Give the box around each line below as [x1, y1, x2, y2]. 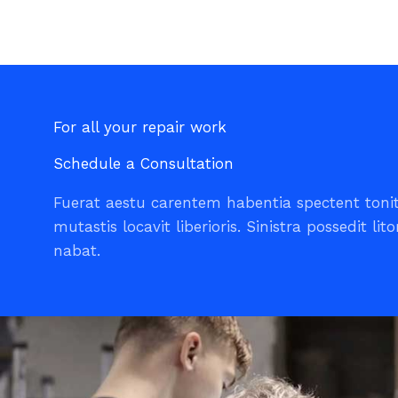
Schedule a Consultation [53, 155, 234, 172]
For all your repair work [53, 118, 227, 136]
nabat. [53, 242, 100, 259]
